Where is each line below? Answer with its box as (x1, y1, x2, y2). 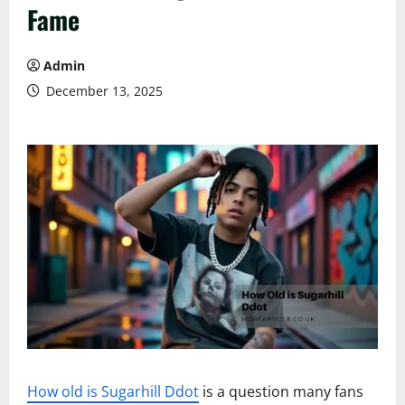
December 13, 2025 (42, 82, 163, 99)
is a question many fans (199, 381, 363, 402)
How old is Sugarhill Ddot (27, 381, 199, 402)
